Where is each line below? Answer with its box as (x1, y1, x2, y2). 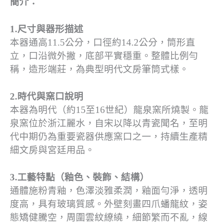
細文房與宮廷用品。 (10, 144, 95, 155)
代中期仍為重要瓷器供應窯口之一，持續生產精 (10, 131, 208, 142)
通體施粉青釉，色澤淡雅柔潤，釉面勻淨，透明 (10, 185, 208, 196)
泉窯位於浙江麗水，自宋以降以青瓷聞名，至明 (10, 117, 208, 128)
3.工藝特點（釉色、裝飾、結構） (10, 171, 149, 182)
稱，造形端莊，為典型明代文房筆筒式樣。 (10, 63, 189, 74)
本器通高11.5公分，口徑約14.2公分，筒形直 (10, 37, 195, 48)
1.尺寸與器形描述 (10, 23, 83, 34)
